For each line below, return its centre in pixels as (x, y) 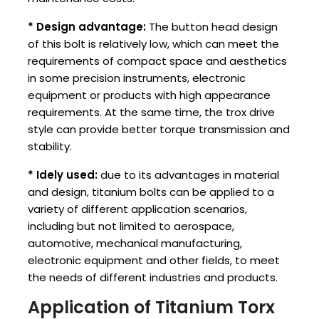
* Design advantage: (87, 27)
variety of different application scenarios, (137, 209)
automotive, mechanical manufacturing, (135, 244)
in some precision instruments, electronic (137, 78)
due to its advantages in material (188, 175)
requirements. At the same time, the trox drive (151, 113)
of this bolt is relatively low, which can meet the (153, 44)
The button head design (212, 27)
